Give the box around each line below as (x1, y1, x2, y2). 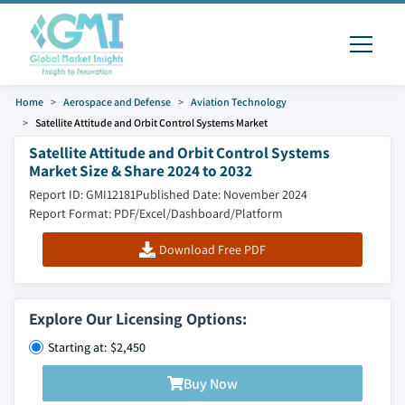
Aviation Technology (191, 95, 287, 108)
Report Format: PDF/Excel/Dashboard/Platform (29, 205, 283, 221)
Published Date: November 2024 (136, 186, 307, 202)
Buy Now (184, 373, 238, 393)
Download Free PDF (158, 241, 266, 258)
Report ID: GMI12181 (29, 186, 136, 202)
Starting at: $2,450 (48, 339, 146, 355)
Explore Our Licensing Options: (29, 308, 247, 329)
